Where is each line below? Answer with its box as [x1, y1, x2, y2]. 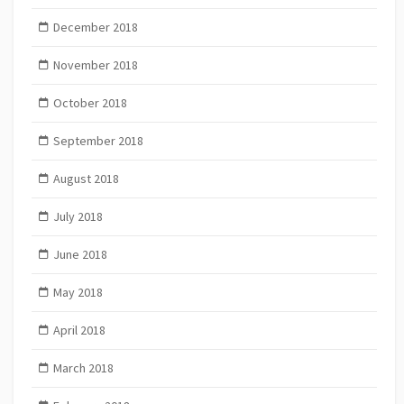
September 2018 [52, 133, 143, 150]
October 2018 [52, 95, 127, 112]
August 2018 [52, 170, 119, 188]
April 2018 [52, 322, 106, 339]
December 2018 [52, 19, 138, 36]
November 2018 [52, 57, 138, 74]
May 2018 [52, 284, 103, 301]
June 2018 [52, 246, 107, 263]
